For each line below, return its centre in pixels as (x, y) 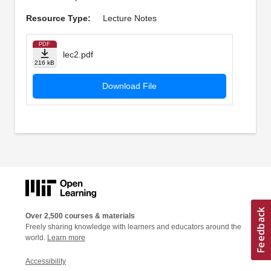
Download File (129, 86)
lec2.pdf (78, 55)
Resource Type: (58, 18)
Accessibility (46, 261)
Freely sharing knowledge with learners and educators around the (133, 227)
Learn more (66, 237)
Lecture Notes (129, 18)
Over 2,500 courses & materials (80, 216)
